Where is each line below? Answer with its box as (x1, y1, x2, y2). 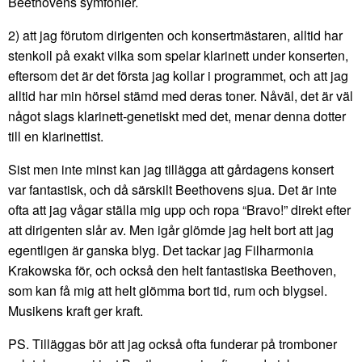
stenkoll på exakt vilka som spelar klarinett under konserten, (8, 45, 348, 65)
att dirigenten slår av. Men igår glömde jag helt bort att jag (8, 220, 334, 239)
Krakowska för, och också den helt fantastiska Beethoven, (8, 260, 336, 280)
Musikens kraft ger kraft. (8, 301, 143, 320)
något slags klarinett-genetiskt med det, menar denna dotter (8, 106, 346, 125)
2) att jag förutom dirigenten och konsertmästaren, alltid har (8, 25, 343, 44)
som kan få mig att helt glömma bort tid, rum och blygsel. (8, 280, 327, 300)
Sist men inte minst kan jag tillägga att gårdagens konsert (8, 159, 334, 179)
